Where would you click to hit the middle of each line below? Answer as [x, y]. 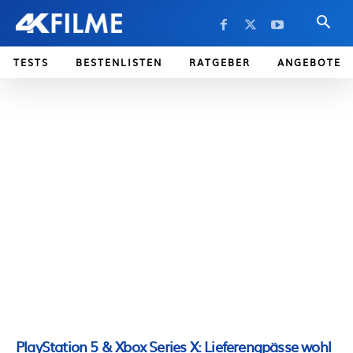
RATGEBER [220, 62]
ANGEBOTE [309, 62]
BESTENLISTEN [119, 62]
